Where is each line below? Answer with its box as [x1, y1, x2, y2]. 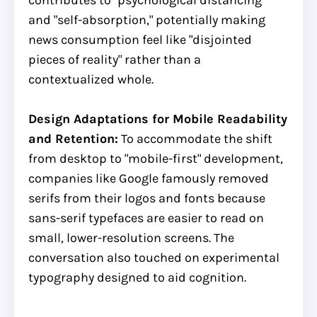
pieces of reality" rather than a [28, 51, 201, 67]
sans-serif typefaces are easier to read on [28, 209, 264, 226]
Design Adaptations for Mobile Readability [28, 110, 287, 127]
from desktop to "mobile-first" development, [28, 150, 283, 166]
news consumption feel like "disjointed [28, 31, 252, 47]
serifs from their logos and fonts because [28, 190, 265, 206]
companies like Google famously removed [28, 170, 269, 186]
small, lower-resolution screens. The [28, 229, 234, 246]
